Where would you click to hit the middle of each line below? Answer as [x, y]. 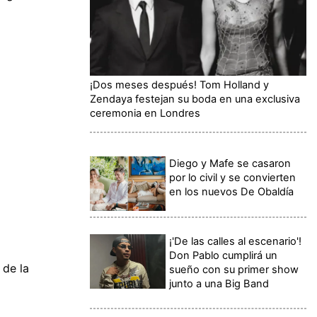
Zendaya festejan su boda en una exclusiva [195, 99]
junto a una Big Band [219, 283]
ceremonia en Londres [145, 114]
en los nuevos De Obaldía [232, 192]
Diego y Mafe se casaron [230, 164]
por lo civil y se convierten [233, 178]
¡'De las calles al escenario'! [236, 241]
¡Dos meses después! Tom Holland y [179, 85]
